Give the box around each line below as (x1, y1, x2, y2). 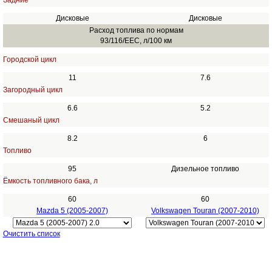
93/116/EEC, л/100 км (100, 36, 172, 45)
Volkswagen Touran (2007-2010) (151, 206, 260, 215)
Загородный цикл (2, 86, 63, 94)
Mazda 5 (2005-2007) (36, 206, 109, 215)
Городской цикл (2, 55, 56, 64)
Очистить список (2, 229, 60, 238)
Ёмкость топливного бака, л (2, 177, 98, 185)
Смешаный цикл (2, 116, 59, 124)
